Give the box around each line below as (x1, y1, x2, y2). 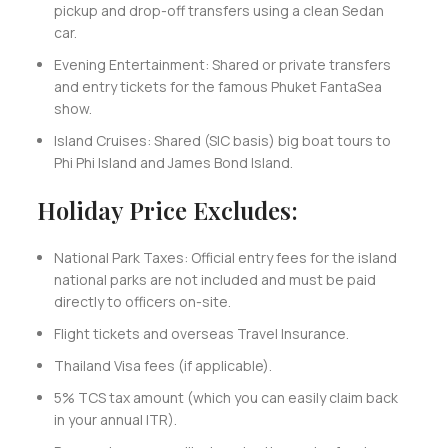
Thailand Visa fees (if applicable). (53, 355, 275, 375)
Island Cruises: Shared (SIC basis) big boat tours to (53, 130, 391, 150)
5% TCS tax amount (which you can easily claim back (53, 387, 398, 407)
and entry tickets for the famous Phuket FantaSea (53, 76, 382, 96)
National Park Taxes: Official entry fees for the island (53, 247, 397, 267)
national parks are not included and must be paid (53, 269, 376, 289)
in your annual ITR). (53, 409, 180, 429)
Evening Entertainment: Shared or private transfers (53, 54, 391, 74)
